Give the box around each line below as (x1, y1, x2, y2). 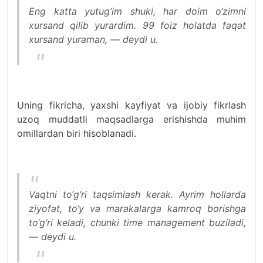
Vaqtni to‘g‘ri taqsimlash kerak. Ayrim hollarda (29, 188, 246, 200)
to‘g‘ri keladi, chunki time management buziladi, (29, 217, 246, 228)
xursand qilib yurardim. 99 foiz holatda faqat (29, 19, 246, 31)
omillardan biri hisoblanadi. (17, 127, 136, 139)
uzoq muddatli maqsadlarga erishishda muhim (17, 113, 246, 125)
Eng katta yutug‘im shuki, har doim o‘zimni (29, 5, 246, 17)
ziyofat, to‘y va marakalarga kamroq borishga (29, 203, 246, 214)
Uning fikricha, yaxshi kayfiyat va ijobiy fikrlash (17, 99, 246, 111)
